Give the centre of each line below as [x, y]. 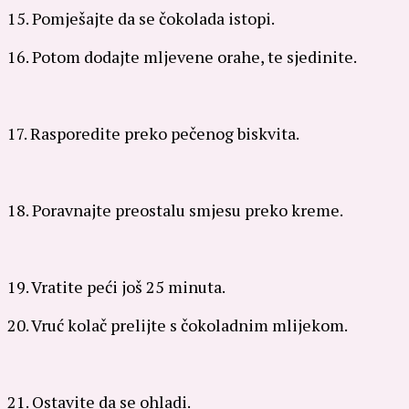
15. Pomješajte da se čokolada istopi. [141, 18]
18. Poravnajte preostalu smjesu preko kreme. [175, 210]
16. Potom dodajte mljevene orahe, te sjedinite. [182, 56]
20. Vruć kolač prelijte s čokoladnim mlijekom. [178, 325]
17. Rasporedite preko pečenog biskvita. [153, 133]
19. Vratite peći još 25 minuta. [116, 286]
